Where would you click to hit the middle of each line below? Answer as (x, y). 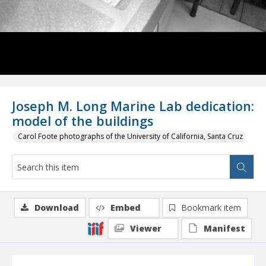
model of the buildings (83, 121)
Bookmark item (211, 208)
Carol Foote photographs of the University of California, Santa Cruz (130, 137)
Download (57, 208)
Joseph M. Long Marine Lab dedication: (133, 106)
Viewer (146, 229)
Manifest (224, 229)
